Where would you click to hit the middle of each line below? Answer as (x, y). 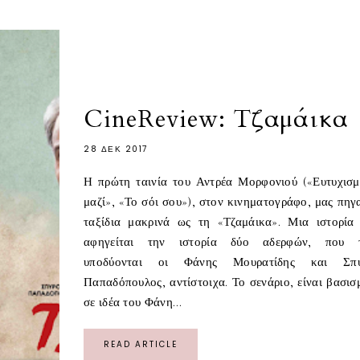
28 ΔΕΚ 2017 (116, 149)
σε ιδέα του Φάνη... (133, 303)
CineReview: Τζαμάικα (216, 120)
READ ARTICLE (141, 345)
